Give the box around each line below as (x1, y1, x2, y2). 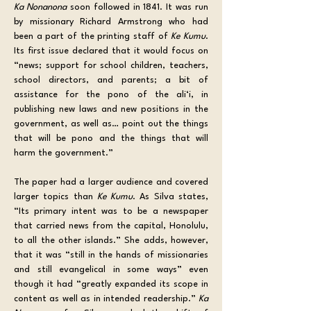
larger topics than (14, 192, 97, 201)
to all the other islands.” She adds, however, (14, 235, 208, 245)
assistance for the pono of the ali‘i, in (14, 90, 208, 99)
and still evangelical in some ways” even (14, 264, 208, 274)
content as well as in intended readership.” (14, 294, 199, 303)
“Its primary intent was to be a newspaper (14, 206, 208, 216)
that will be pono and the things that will (14, 133, 208, 143)
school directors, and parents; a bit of (14, 75, 208, 85)
